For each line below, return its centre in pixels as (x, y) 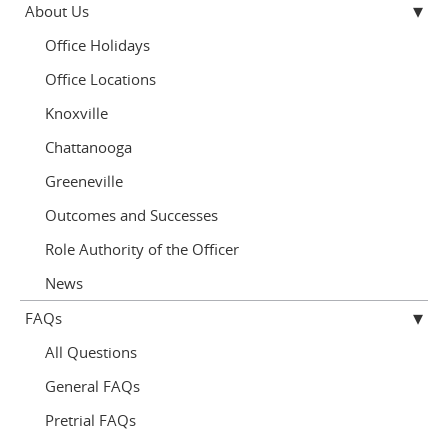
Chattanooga (88, 147)
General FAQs (92, 386)
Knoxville (76, 113)
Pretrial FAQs (90, 420)
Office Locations (100, 79)
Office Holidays (97, 45)
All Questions (91, 352)
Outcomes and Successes (131, 215)
